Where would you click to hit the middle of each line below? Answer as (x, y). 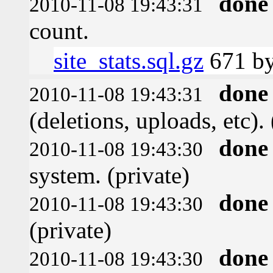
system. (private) (109, 175)
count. (59, 30)
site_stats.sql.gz (129, 60)
